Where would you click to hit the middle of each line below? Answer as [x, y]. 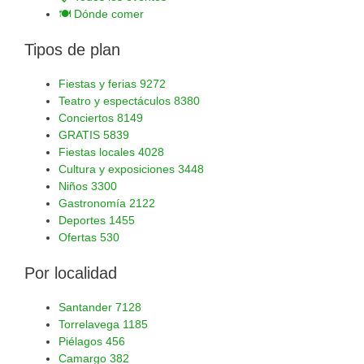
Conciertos [88, 118]
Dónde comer [107, 14]
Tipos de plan [72, 50]
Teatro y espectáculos [116, 101]
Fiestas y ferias [99, 84]
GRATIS [81, 135]
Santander [87, 307]
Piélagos [82, 341]
